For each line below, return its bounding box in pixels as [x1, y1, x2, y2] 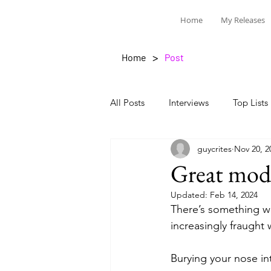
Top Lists [233, 96, 268, 108]
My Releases [220, 15, 265, 25]
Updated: [171, 189, 210, 200]
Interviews [169, 96, 209, 108]
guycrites [197, 143, 232, 154]
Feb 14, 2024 [210, 189, 258, 200]
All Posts [110, 96, 145, 108]
